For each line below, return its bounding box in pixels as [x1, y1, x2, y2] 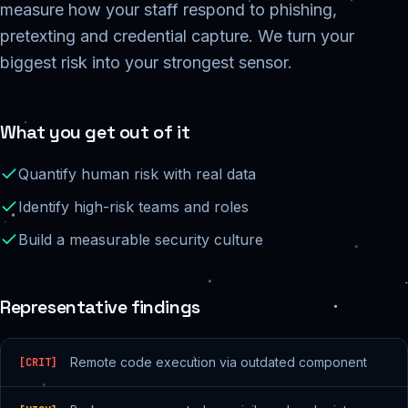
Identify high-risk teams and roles [18, 198, 249, 216]
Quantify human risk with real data [18, 165, 256, 183]
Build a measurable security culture [18, 230, 263, 249]
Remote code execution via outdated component [70, 354, 367, 370]
